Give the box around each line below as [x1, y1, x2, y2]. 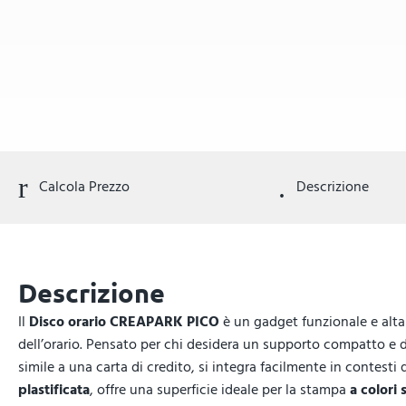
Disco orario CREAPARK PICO [29, 310, 219, 333]
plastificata [18, 378, 90, 401]
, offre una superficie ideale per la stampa [90, 378, 350, 401]
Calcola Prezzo [35, 175, 130, 199]
